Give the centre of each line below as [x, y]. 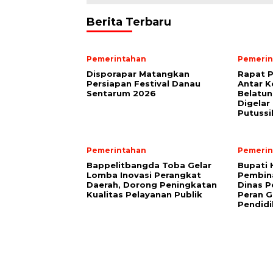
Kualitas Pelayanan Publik [144, 194]
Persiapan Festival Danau [144, 83]
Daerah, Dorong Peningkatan [152, 185]
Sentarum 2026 [121, 93]
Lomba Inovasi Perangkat [144, 175]
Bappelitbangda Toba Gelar [149, 165]
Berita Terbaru [129, 22]
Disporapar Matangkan [138, 74]
